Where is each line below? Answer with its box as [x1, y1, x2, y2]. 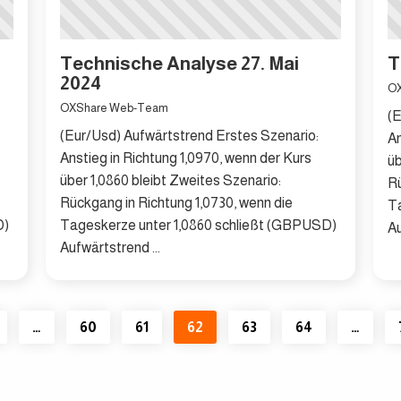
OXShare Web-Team [59, 100, 168, 115]
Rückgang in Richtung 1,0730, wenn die [59, 194, 293, 210]
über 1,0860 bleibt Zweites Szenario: [59, 172, 281, 188]
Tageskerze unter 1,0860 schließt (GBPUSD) [59, 217, 337, 233]
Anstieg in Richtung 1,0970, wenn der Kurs [59, 149, 311, 166]
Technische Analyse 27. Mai [59, 53, 299, 74]
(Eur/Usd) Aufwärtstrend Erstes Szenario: [59, 127, 319, 143]
